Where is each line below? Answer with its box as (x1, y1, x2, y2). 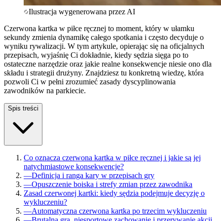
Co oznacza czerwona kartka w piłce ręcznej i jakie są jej (24, 153, 201, 162)
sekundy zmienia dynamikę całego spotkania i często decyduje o (4, 33, 204, 41)
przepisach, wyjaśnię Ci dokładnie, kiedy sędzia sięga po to (4, 50, 188, 59)
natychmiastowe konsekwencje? (24, 162, 124, 171)
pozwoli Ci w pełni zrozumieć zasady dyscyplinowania (4, 77, 176, 86)
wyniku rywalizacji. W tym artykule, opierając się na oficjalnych (4, 41, 204, 50)
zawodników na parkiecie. (4, 86, 86, 95)
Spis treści (8, 104, 38, 112)
